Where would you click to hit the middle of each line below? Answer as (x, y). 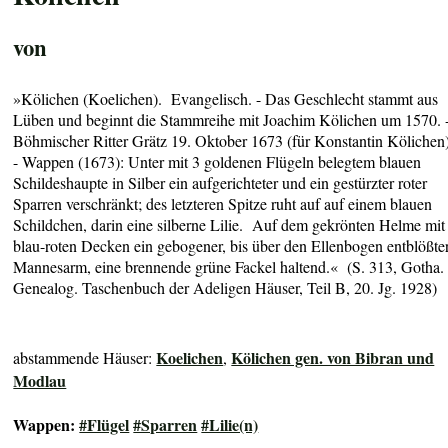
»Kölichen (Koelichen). (92, 98)
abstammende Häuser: (85, 358)
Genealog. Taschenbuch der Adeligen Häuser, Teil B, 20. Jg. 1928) (225, 287)
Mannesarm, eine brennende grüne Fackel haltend (170, 266)
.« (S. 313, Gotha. (385, 266)
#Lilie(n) (230, 425)
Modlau (40, 381)
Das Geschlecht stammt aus (352, 98)
